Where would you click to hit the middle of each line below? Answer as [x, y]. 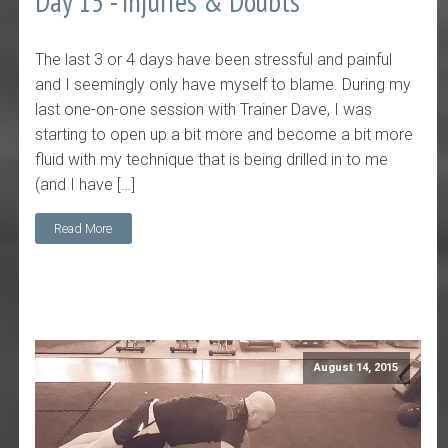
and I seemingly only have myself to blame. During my [223, 85]
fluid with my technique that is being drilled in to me [212, 160]
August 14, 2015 [356, 368]
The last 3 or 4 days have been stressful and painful [214, 60]
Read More [83, 228]
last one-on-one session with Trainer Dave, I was [204, 110]
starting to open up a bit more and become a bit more [224, 135]
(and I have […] [85, 185]
